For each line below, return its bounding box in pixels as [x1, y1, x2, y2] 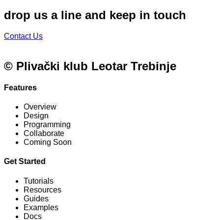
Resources [24, 185, 61, 194]
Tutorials [24, 176, 54, 185]
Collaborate [24, 129, 64, 138]
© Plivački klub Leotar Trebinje [4, 59, 176, 73]
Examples [24, 203, 58, 212]
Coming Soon [24, 138, 72, 147]
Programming [24, 120, 71, 129]
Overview [24, 103, 56, 111]
